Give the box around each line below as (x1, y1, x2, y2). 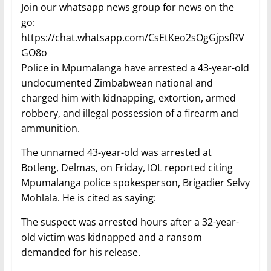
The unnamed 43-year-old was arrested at (21, 145, 212, 159)
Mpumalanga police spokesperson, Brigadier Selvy (21, 175, 250, 189)
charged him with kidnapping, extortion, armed (21, 91, 236, 105)
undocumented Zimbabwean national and (21, 76, 213, 90)
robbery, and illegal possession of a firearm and (21, 106, 238, 120)
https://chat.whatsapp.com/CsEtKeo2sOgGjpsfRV (21, 30, 244, 44)
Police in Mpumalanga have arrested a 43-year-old (21, 60, 249, 74)
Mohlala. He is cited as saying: (21, 191, 156, 204)
